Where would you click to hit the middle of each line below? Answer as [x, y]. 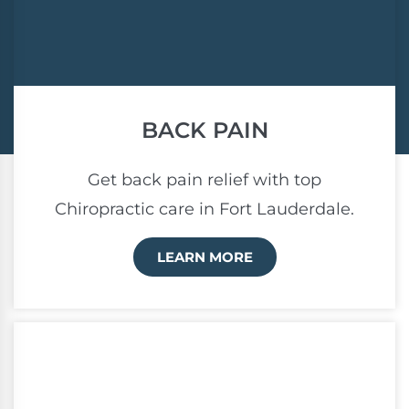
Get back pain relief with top [204, 180]
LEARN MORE [204, 257]
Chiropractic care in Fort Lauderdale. [204, 210]
